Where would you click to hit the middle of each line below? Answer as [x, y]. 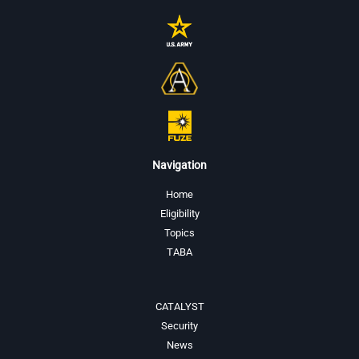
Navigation [179, 165]
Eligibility [179, 213]
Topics [179, 232]
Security [179, 325]
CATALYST [179, 306]
